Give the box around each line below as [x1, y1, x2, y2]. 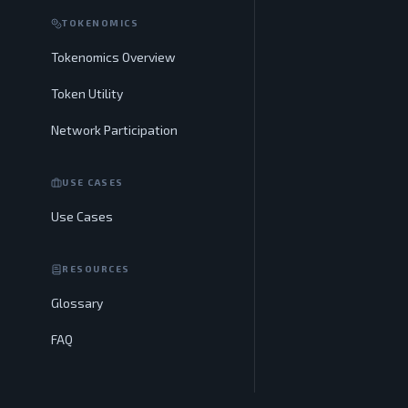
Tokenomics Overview [51, 49, 176, 65]
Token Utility [51, 86, 123, 101]
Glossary [51, 295, 103, 311]
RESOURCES [62, 263, 130, 274]
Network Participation [51, 122, 178, 138]
